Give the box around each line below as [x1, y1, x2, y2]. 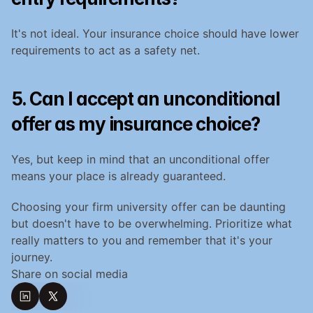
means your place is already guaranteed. [11, 168, 226, 183]
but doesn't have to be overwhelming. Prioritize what [11, 216, 292, 231]
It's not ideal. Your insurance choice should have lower [11, 26, 299, 41]
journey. [11, 249, 52, 264]
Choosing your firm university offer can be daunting [11, 199, 286, 214]
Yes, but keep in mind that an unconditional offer [11, 152, 270, 166]
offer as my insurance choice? [11, 112, 260, 135]
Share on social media [11, 266, 128, 281]
